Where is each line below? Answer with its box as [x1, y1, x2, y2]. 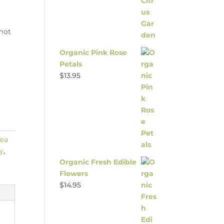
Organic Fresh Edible [59, 157, 137, 166]
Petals [59, 59, 82, 68]
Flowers [59, 169, 88, 178]
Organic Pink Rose [59, 48, 127, 57]
